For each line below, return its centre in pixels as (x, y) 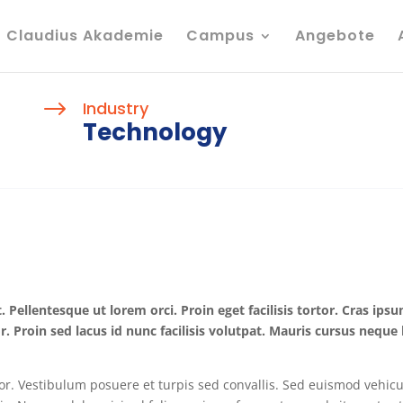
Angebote (335, 36)
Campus (220, 36)
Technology (154, 132)
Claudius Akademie (85, 36)
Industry (115, 108)
